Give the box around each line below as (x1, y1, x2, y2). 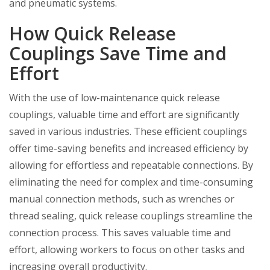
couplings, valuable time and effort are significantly (9, 108, 239, 121)
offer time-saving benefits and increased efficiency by (9, 142, 248, 155)
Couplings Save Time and (9, 41, 227, 66)
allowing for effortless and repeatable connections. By (9, 159, 253, 172)
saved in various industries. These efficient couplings (9, 125, 247, 138)
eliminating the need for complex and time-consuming (9, 175, 253, 189)
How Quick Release (9, 21, 176, 46)
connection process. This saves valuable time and (9, 226, 231, 239)
